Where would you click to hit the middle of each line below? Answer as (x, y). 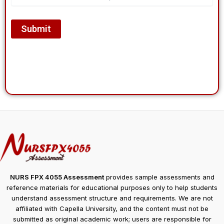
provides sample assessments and (159, 177)
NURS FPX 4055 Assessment (57, 177)
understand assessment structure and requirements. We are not (112, 198)
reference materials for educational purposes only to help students (112, 188)
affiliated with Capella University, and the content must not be (112, 209)
